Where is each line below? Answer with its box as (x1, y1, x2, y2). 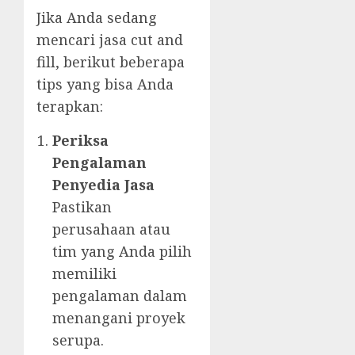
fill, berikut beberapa (36, 52, 185, 72)
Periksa (52, 131, 109, 151)
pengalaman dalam (52, 286, 187, 306)
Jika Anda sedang (36, 8, 157, 28)
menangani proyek (52, 308, 185, 328)
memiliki (52, 264, 116, 284)
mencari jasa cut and (36, 30, 183, 50)
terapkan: (36, 97, 103, 116)
